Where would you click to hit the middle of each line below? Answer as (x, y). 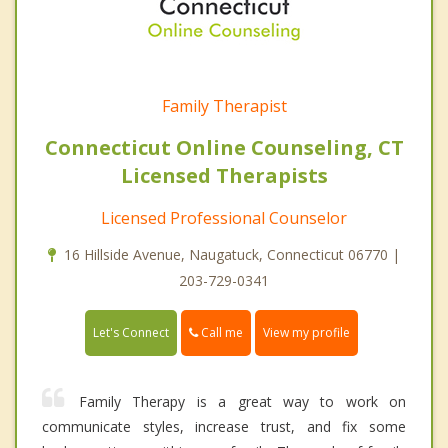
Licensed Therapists (224, 175)
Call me (220, 332)
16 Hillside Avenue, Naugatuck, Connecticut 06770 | (232, 254)
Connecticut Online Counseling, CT (224, 147)
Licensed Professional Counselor (224, 217)
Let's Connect (131, 333)
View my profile (306, 333)
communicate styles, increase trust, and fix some (224, 427)
